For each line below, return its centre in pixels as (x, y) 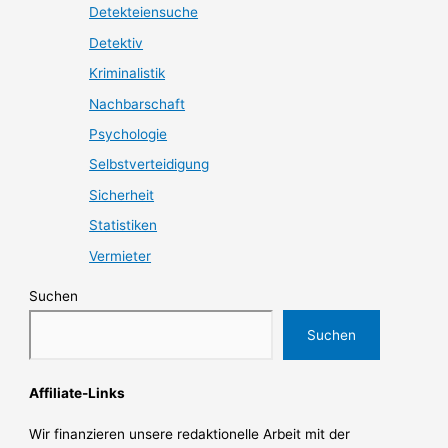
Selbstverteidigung (149, 164)
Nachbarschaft (137, 103)
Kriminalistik (127, 73)
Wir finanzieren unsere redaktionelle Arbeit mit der (190, 433)
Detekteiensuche (144, 12)
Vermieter (120, 255)
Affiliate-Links (77, 393)
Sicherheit (122, 194)
